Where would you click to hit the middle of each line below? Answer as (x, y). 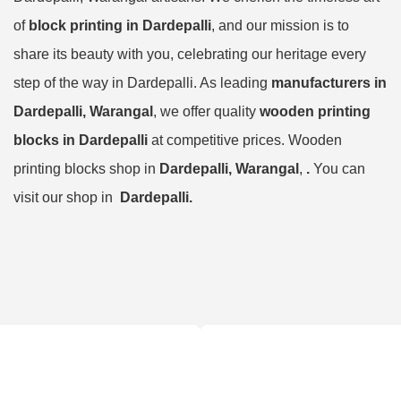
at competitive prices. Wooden (245, 140)
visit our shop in (67, 197)
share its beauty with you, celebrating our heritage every (190, 54)
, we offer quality (206, 111)
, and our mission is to (280, 26)
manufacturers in (329, 83)
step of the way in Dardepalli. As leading (142, 83)
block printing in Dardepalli (120, 26)
